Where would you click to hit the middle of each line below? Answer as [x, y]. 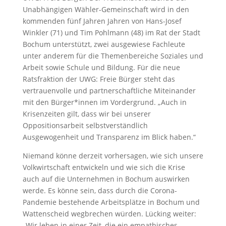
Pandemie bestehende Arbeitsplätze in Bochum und [111, 202]
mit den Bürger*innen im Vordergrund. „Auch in [104, 102]
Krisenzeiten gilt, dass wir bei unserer [87, 114]
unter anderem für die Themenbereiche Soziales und [113, 56]
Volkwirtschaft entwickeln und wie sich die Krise [104, 167]
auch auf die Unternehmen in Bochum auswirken [106, 179]
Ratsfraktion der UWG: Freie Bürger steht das [99, 79]
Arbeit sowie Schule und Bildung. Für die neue [101, 67]
